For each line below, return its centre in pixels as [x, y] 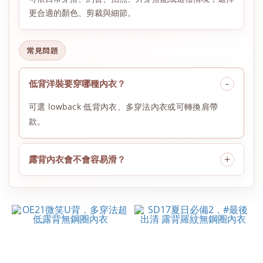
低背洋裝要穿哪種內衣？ [77, 83]
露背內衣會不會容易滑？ [77, 159]
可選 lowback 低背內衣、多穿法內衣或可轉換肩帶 [124, 107]
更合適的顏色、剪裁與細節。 [82, 13]
